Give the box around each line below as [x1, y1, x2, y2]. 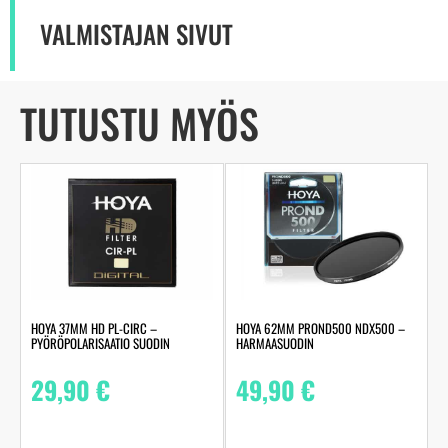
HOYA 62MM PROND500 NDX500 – [235, 317, 405, 338]
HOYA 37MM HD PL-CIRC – [31, 317, 157, 338]
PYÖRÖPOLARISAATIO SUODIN [31, 332, 170, 353]
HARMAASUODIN [235, 332, 314, 353]
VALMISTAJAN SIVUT [40, 15, 233, 53]
